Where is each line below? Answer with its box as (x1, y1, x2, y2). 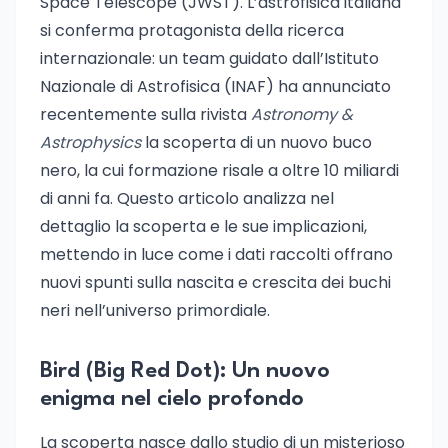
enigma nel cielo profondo (40, 388, 304, 410)
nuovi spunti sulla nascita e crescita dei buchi (40, 271, 391, 294)
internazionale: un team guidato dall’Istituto (40, 47, 379, 70)
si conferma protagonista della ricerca (40, 19, 344, 42)
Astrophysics (40, 131, 141, 154)
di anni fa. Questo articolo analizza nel (40, 187, 334, 210)
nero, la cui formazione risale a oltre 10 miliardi (40, 159, 399, 182)
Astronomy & (251, 103, 353, 126)
